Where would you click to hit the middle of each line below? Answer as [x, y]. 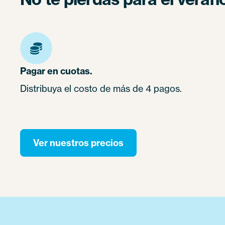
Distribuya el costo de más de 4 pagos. [101, 88]
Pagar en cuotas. [56, 71]
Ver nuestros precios [78, 143]
